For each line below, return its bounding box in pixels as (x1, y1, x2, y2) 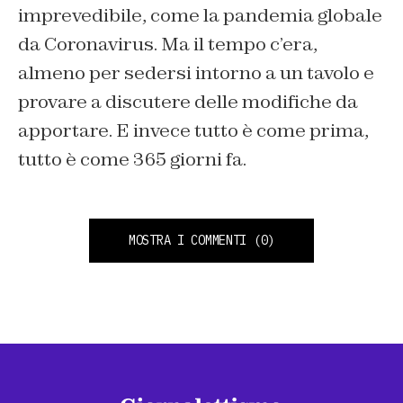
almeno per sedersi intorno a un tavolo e (18, 61, 374, 85)
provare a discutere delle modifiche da (18, 90, 358, 114)
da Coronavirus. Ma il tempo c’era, (18, 32, 318, 57)
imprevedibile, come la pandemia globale (18, 4, 382, 28)
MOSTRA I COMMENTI (128, 232, 247, 249)
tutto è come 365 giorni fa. (18, 148, 246, 172)
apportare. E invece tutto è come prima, (18, 119, 369, 143)
